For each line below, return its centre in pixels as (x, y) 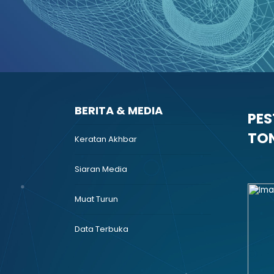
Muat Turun (96, 199)
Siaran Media (101, 169)
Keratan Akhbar (106, 139)
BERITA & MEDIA (119, 110)
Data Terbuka (102, 229)
